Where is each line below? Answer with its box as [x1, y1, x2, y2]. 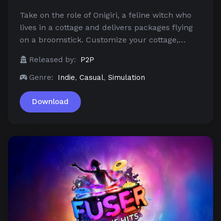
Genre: [29, 73, 53, 82]
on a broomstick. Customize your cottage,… [20, 35, 185, 45]
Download [32, 97, 69, 107]
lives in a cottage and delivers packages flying [20, 23, 193, 33]
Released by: [29, 55, 76, 65]
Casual [79, 73, 104, 82]
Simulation [108, 73, 145, 82]
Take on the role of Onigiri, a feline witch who [20, 10, 191, 20]
